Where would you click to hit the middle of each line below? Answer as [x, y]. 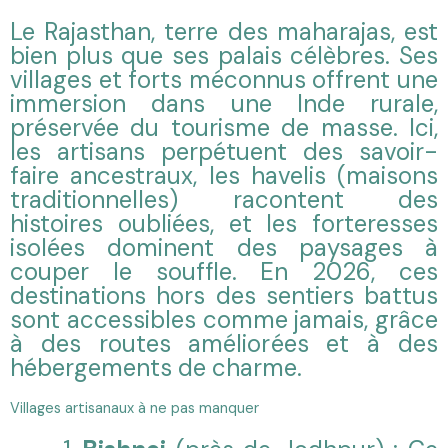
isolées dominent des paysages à [224, 247]
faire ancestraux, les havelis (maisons [224, 175]
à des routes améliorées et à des [224, 343]
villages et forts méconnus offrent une [224, 79]
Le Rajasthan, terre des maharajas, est [224, 31]
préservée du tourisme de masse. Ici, [224, 127]
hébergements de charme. [156, 367]
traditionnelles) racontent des [224, 199]
